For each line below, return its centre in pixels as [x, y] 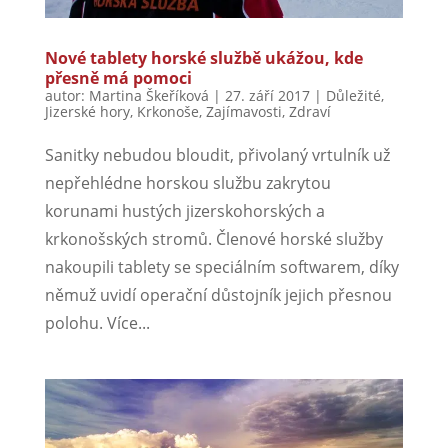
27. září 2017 [267, 96]
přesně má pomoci [118, 78]
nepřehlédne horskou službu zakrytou [187, 183]
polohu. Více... [97, 323]
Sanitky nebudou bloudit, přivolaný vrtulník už [217, 155]
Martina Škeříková [148, 96]
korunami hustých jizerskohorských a [184, 211]
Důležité [353, 96]
